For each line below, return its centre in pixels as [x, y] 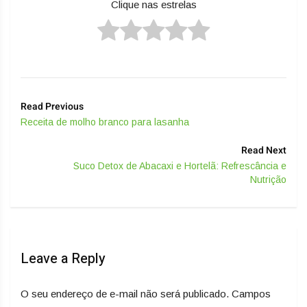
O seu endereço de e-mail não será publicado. [125, 294]
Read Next [264, 151]
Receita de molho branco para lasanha [105, 122]
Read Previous [52, 107]
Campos [251, 294]
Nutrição [268, 180]
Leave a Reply [63, 259]
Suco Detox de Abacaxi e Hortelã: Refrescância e [180, 166]
